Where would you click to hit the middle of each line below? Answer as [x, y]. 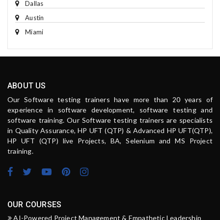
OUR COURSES [35, 205]
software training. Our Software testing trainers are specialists [110, 120]
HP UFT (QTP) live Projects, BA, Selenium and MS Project [110, 141]
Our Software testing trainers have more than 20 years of [110, 99]
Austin [35, 18]
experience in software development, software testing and [110, 110]
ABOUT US [27, 86]
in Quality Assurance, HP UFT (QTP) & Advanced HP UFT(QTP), [110, 130]
